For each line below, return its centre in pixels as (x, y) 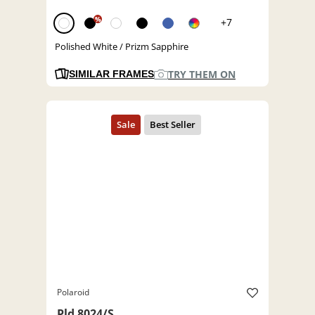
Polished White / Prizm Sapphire (122, 47)
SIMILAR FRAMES (111, 74)
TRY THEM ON (202, 75)
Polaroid (73, 292)
